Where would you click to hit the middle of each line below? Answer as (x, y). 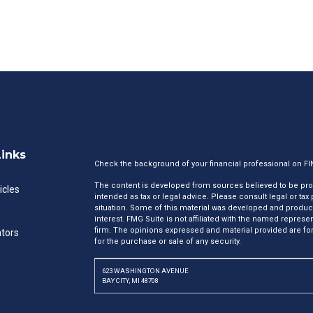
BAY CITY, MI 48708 (130, 281)
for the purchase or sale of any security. (167, 241)
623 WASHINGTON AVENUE (145, 271)
